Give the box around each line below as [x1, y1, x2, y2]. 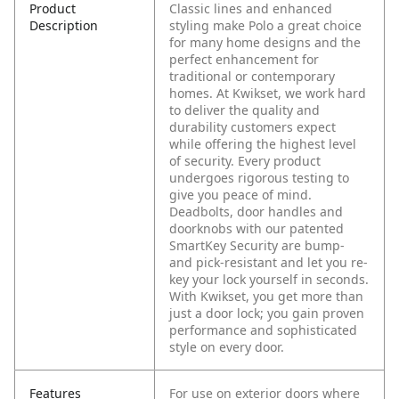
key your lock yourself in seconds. [169, 271, 369, 289]
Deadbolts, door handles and [169, 203, 343, 221]
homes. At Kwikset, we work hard [169, 85, 366, 102]
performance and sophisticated [169, 322, 357, 339]
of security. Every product [169, 152, 321, 170]
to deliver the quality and [169, 102, 320, 119]
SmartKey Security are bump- [169, 237, 345, 255]
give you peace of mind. [169, 186, 312, 204]
